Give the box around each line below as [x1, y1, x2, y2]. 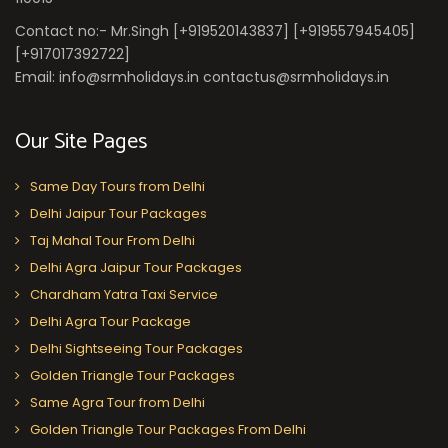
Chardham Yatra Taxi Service [30, 284, 218, 304]
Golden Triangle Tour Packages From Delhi [30, 419, 306, 439]
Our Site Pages [15, 123, 147, 160]
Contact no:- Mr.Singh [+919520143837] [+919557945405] [15, 20, 415, 41]
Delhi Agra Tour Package [30, 311, 191, 331]
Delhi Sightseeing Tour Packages [30, 338, 243, 358]
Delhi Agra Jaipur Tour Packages [30, 257, 242, 277]
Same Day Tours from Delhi [30, 176, 205, 196]
